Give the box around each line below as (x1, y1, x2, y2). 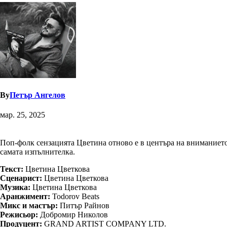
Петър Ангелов (10, 91, 65, 100)
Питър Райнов (58, 201, 109, 210)
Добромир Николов (38, 210, 108, 219)
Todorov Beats (50, 192, 99, 201)
